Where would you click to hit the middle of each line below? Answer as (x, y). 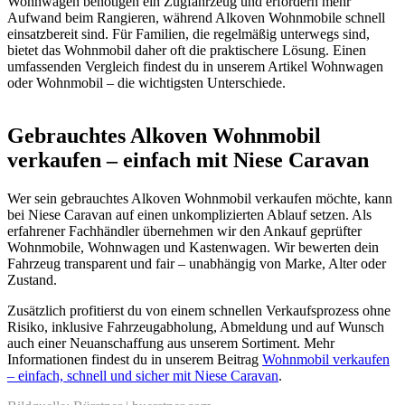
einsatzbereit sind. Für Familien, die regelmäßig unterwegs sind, (188, 34)
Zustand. (32, 279)
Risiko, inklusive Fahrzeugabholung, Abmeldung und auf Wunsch (196, 326)
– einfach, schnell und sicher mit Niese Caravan (143, 375)
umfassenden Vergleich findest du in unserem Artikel (159, 66)
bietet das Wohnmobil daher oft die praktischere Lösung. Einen (187, 50)
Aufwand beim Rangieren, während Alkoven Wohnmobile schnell (196, 18)
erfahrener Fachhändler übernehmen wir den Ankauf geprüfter (184, 231)
